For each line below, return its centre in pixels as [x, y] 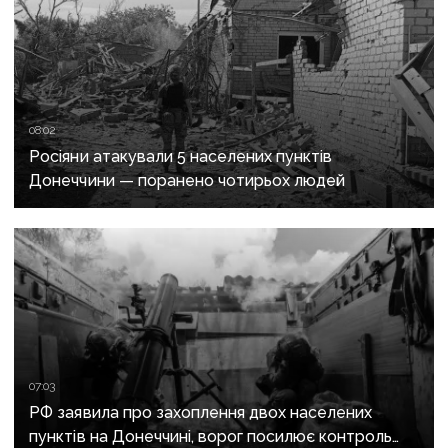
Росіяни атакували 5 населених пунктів [181, 157]
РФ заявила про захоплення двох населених [201, 413]
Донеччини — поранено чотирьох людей [187, 181]
